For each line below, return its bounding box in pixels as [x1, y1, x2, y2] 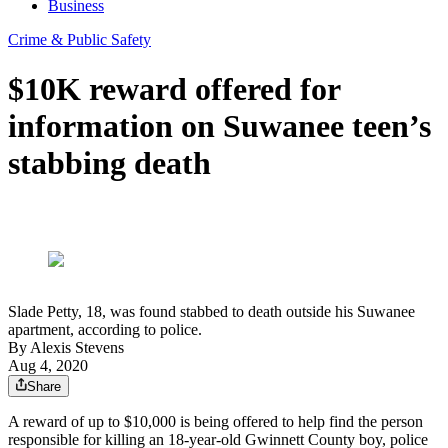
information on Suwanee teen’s [8, 107, 431, 144]
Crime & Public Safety [8, 31, 151, 49]
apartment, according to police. [8, 321, 202, 339]
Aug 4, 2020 [8, 357, 88, 375]
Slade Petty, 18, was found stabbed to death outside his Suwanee [8, 303, 415, 321]
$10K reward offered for [8, 70, 340, 107]
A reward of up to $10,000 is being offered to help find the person [8, 413, 423, 431]
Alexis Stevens [30, 339, 124, 357]
